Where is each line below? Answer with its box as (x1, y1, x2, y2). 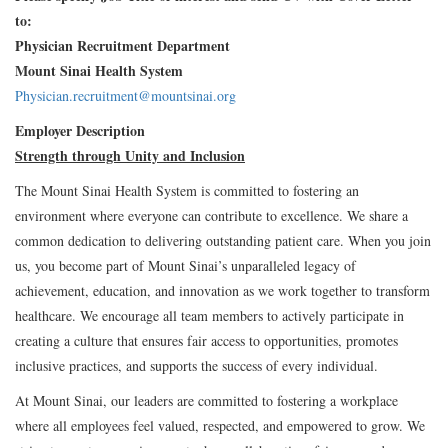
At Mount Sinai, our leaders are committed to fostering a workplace (15, 390, 398, 410)
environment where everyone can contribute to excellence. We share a (15, 205, 408, 225)
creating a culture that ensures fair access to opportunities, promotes (15, 330, 398, 350)
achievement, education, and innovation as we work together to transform (15, 280, 430, 300)
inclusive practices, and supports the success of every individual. (15, 355, 378, 375)
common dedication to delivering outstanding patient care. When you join (15, 230, 431, 250)
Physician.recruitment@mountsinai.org (15, 85, 236, 105)
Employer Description (15, 119, 145, 141)
